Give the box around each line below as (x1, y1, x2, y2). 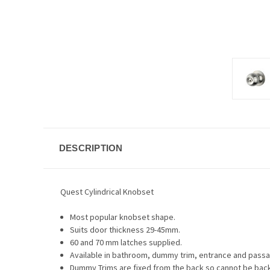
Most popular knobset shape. (70, 211, 176, 222)
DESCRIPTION (58, 142, 123, 153)
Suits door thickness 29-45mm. (70, 224, 181, 235)
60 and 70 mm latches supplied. (70, 236, 183, 248)
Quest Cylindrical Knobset (60, 186, 155, 197)
